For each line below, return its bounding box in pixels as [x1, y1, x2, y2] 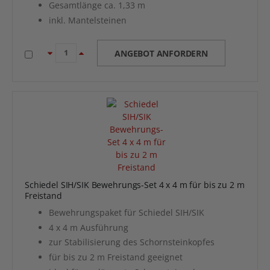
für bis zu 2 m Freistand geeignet [49, 251, 183, 263]
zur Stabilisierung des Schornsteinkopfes [49, 236, 215, 248]
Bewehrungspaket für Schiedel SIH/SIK [49, 206, 204, 218]
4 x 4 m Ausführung [49, 221, 128, 233]
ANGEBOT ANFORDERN [115, 47, 208, 59]
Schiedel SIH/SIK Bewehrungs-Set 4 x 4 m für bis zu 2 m [25, 179, 245, 191]
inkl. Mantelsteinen [49, 14, 127, 26]
